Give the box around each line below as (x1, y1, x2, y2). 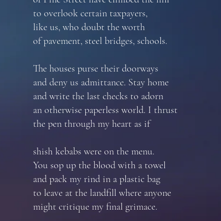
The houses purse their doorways (33, 63, 158, 74)
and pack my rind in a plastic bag (33, 173, 160, 185)
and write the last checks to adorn (33, 90, 163, 102)
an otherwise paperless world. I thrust (33, 104, 178, 116)
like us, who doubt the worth (33, 21, 145, 33)
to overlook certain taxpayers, (33, 7, 147, 19)
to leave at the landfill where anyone (33, 187, 171, 199)
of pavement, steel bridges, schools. (33, 35, 167, 47)
